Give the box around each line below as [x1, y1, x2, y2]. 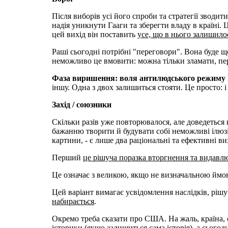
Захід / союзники [52, 100, 111, 109]
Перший [52, 153, 83, 162]
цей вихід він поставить [52, 30, 137, 39]
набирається [52, 196, 94, 206]
